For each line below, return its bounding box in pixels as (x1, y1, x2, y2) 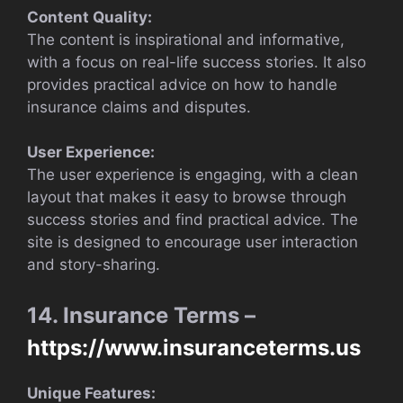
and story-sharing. (27, 255, 160, 274)
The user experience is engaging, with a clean (27, 166, 358, 184)
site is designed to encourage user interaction (27, 233, 358, 252)
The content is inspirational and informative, (27, 30, 345, 49)
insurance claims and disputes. (27, 97, 251, 116)
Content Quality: (27, 7, 152, 26)
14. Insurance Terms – (27, 301, 255, 328)
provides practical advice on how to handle (27, 75, 337, 94)
